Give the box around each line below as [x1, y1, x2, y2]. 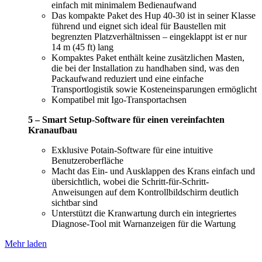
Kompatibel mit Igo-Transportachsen [51, 94, 187, 105]
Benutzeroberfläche [51, 155, 123, 166]
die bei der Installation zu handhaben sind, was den [51, 63, 239, 73]
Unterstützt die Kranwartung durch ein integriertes [51, 208, 236, 218]
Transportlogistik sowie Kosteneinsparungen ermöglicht [51, 84, 257, 94]
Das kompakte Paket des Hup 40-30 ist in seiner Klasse [51, 10, 256, 20]
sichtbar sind [51, 197, 98, 208]
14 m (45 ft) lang [51, 42, 113, 52]
